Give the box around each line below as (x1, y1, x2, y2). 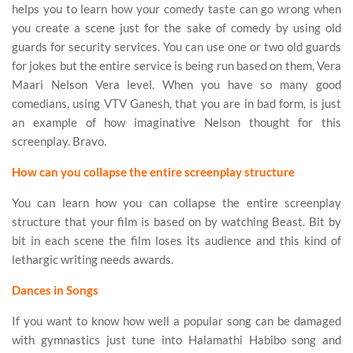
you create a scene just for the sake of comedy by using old (12, 20, 341, 35)
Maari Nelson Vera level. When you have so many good (12, 77, 341, 92)
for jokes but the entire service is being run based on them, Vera (12, 58, 341, 73)
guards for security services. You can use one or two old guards (12, 39, 341, 54)
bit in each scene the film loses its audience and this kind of (12, 233, 341, 248)
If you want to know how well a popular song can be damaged (12, 314, 341, 329)
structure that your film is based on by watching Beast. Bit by (12, 214, 341, 229)
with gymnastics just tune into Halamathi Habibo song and (12, 333, 341, 347)
